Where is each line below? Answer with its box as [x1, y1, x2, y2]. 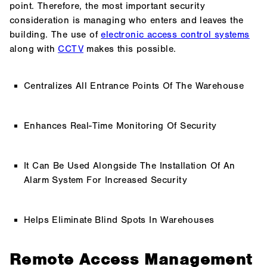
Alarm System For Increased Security [24, 175, 187, 186]
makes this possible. [83, 44, 176, 55]
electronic [101, 29, 147, 41]
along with [10, 44, 58, 55]
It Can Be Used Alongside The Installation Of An [24, 160, 235, 172]
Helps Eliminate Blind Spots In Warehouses [24, 215, 215, 226]
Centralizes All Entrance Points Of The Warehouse [24, 80, 244, 91]
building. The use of [10, 29, 101, 41]
